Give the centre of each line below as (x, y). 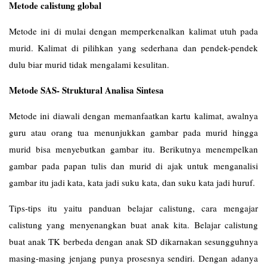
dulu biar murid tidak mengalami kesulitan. (89, 64)
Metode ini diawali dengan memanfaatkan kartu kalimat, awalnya (133, 116)
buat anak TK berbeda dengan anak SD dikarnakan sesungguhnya (133, 241)
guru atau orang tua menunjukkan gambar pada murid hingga (133, 132)
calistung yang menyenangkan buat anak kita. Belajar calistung (133, 225)
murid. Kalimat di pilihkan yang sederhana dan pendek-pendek (133, 48)
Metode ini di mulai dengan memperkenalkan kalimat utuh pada (133, 31)
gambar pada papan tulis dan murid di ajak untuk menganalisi (133, 166)
